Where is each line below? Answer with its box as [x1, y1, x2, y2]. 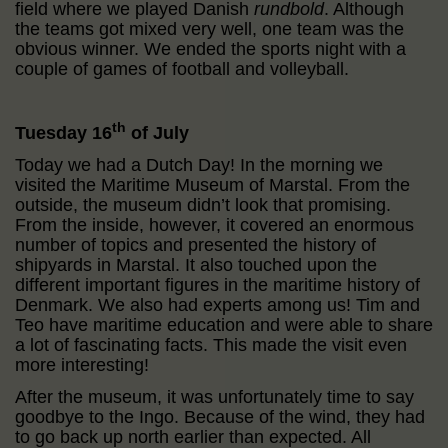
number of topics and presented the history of [15, 234, 376, 255]
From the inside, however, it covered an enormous [15, 214, 414, 235]
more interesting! [15, 354, 149, 375]
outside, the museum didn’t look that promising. [15, 194, 391, 215]
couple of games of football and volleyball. [15, 58, 349, 79]
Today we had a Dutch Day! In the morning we [15, 154, 383, 175]
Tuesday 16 [15, 122, 112, 143]
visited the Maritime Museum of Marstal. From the [15, 174, 410, 195]
